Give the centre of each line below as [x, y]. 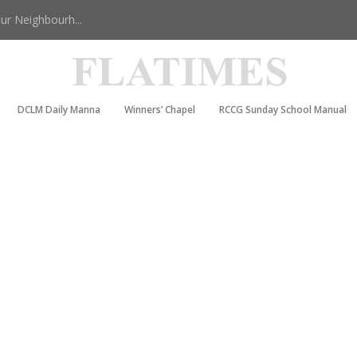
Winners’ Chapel [159, 109]
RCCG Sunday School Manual [282, 109]
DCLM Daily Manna [59, 109]
